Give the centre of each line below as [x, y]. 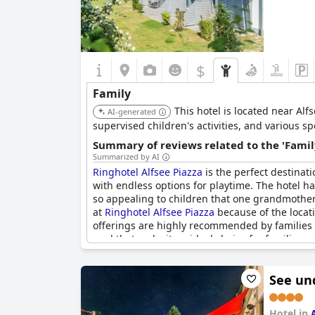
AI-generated [132, 111]
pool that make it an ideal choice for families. [199, 239]
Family [112, 94]
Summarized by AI [126, 156]
